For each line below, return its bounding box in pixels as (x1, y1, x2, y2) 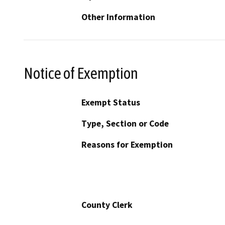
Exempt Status (81, 97, 140, 108)
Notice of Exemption (24, 64, 138, 82)
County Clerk (81, 199, 133, 211)
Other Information (81, 11, 155, 23)
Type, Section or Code (81, 118, 169, 130)
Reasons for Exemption (81, 139, 173, 151)
